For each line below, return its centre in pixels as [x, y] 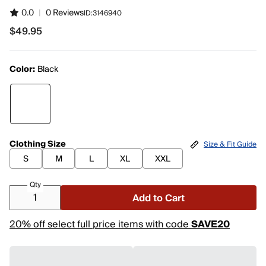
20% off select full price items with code [100, 224]
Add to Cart [159, 198]
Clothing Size [38, 144]
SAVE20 [210, 224]
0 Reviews [65, 13]
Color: [22, 69]
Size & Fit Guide [230, 144]
